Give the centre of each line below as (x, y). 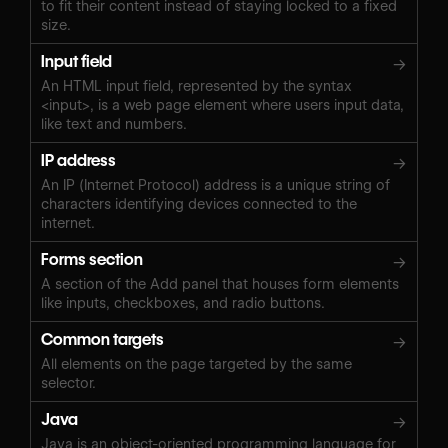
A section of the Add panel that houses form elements (220, 283)
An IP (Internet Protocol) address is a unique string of (215, 184)
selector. (68, 382)
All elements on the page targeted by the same (196, 363)
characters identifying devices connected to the (199, 203)
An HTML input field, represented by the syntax (196, 85)
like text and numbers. (114, 123)
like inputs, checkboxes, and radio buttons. (183, 302)
